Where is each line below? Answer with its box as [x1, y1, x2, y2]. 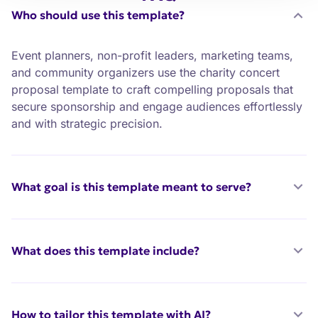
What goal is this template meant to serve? [11, 180, 251, 194]
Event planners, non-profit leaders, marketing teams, [11, 48, 293, 63]
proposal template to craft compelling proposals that [11, 82, 293, 97]
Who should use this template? [11, 8, 185, 23]
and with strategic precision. [11, 116, 163, 131]
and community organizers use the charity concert [11, 65, 280, 80]
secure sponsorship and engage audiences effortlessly [11, 99, 302, 114]
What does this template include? [11, 243, 199, 258]
